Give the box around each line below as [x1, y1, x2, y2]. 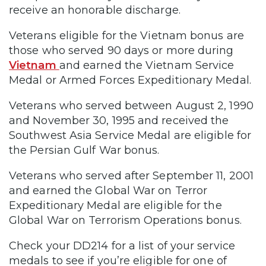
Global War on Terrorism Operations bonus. [9, 213, 245, 227]
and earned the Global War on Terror [9, 183, 208, 197]
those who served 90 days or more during [9, 43, 234, 57]
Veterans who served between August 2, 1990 [9, 99, 254, 112]
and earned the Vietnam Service [59, 58, 235, 72]
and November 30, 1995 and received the [9, 113, 229, 127]
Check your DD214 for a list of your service [9, 239, 235, 252]
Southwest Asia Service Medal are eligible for [9, 128, 252, 142]
